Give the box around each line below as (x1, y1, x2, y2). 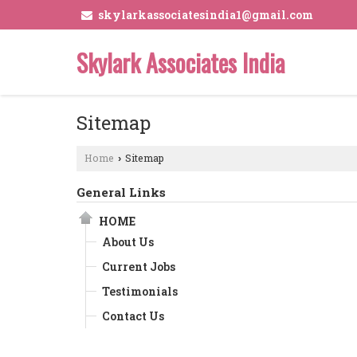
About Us (102, 233, 154, 249)
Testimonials (102, 283, 178, 299)
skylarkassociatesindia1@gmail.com (98, 7, 313, 22)
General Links (76, 183, 166, 200)
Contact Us (102, 308, 164, 324)
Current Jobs (102, 258, 175, 274)
